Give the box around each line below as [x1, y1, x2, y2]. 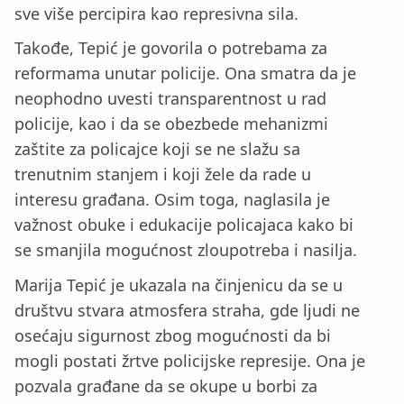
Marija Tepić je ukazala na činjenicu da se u [14, 274, 343, 297]
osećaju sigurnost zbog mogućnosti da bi [14, 325, 331, 347]
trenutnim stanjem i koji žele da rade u [14, 163, 311, 186]
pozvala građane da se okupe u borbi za [14, 375, 317, 398]
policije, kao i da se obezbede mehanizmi [14, 113, 328, 135]
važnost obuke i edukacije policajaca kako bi [14, 214, 353, 236]
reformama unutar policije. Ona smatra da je [14, 62, 356, 85]
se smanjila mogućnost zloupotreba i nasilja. [14, 239, 357, 262]
